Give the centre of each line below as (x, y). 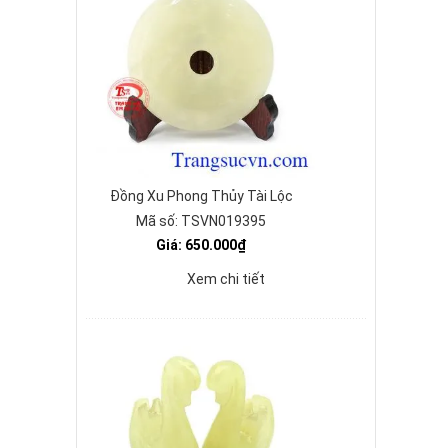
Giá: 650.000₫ (201, 245)
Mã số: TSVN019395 (201, 221)
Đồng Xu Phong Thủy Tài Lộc (201, 196)
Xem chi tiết (226, 279)
